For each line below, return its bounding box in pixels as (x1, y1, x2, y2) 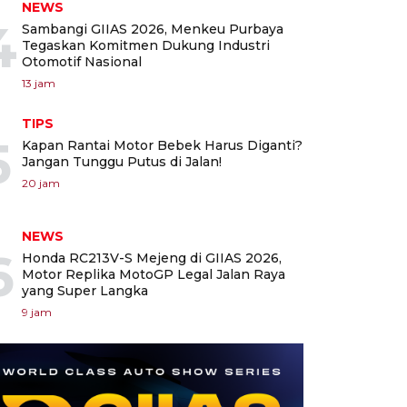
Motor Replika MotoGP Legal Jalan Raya (22, 266, 285, 283)
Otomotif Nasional (22, 54, 142, 71)
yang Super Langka (22, 283, 148, 300)
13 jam (22, 76, 55, 91)
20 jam (22, 176, 60, 191)
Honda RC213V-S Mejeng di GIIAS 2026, (22, 250, 282, 267)
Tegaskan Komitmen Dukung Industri (22, 37, 270, 55)
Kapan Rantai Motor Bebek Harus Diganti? (22, 137, 303, 154)
